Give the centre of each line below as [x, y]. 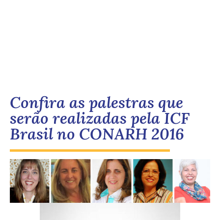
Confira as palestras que [96, 103]
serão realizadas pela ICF [100, 118]
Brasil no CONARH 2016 [97, 134]
